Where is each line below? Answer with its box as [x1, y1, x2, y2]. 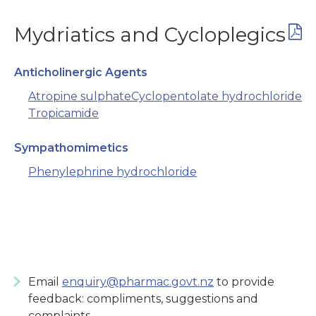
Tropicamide [28, 107, 99, 121]
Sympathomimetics [14, 141, 128, 155]
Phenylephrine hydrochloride [28, 165, 197, 179]
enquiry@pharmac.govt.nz [62, 275, 214, 289]
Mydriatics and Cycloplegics [14, 23, 286, 47]
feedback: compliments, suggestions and [28, 292, 258, 306]
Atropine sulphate [28, 90, 131, 104]
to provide [214, 275, 274, 289]
